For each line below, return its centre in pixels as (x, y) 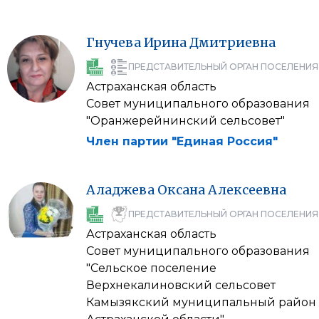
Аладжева (120, 190)
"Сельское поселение (151, 268)
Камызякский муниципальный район (201, 302)
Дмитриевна (232, 42)
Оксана (181, 190)
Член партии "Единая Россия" (182, 141)
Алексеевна (247, 190)
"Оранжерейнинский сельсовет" (185, 121)
